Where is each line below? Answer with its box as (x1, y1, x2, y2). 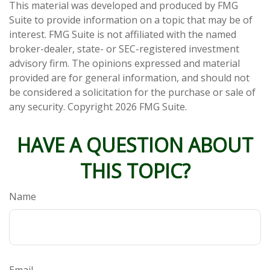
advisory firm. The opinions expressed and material (9, 57, 240, 71)
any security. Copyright (9, 100, 115, 114)
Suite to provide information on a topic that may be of (9, 13, 253, 27)
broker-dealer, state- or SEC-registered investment (9, 42, 239, 56)
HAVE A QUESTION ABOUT (17, 132, 253, 159)
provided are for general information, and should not (9, 71, 250, 85)
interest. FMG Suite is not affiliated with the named (9, 28, 236, 42)
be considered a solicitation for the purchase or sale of (9, 86, 256, 99)
